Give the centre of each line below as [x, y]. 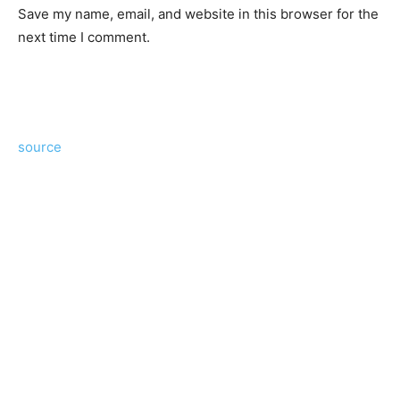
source [40, 147]
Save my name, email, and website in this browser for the [198, 14]
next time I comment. [84, 37]
